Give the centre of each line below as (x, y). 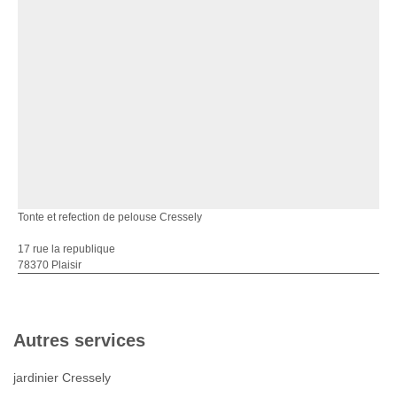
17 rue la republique (66, 249)
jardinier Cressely (62, 378)
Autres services (79, 341)
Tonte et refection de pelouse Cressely (110, 218)
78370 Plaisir (50, 265)
